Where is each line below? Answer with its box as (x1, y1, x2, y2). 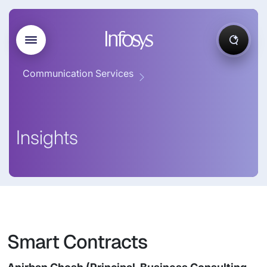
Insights (16, 126, 78, 149)
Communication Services (23, 67, 133, 79)
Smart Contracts (7, 229, 147, 254)
